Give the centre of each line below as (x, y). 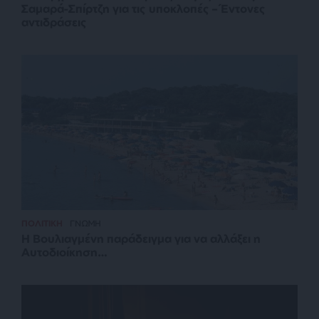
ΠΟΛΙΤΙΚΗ (42, 223)
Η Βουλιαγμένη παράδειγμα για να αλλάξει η (141, 238)
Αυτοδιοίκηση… (64, 252)
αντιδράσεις (54, 22)
